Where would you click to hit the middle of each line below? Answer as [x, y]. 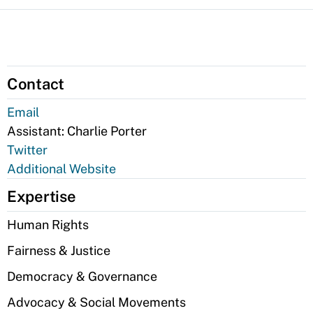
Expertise [42, 196]
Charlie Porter [107, 131]
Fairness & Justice [59, 250]
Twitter [27, 150]
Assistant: [37, 131]
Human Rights [48, 225]
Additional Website [61, 169]
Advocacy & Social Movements [96, 302]
